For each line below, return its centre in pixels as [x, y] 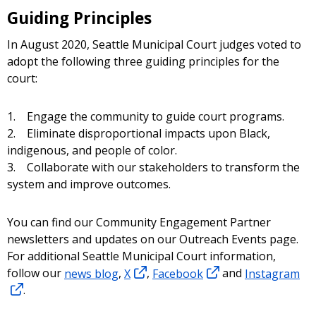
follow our [36, 273]
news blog [91, 273]
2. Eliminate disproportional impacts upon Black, [139, 134]
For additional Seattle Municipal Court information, [141, 256]
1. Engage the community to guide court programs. [146, 117]
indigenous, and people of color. [92, 151]
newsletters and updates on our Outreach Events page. [153, 239]
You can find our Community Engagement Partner [139, 223]
